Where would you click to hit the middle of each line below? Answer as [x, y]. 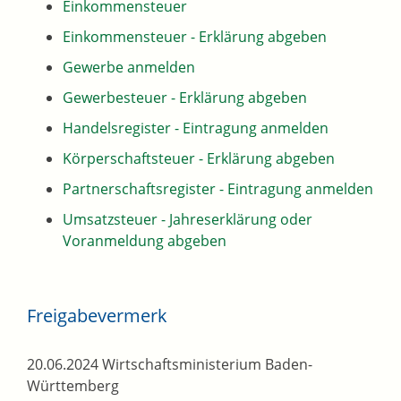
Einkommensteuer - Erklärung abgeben [195, 37]
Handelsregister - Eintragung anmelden [196, 128]
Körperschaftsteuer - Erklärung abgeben [199, 159]
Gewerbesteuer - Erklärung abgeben [185, 98]
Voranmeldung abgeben [145, 241]
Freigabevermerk [97, 316]
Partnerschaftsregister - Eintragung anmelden [218, 189]
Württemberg [73, 386]
